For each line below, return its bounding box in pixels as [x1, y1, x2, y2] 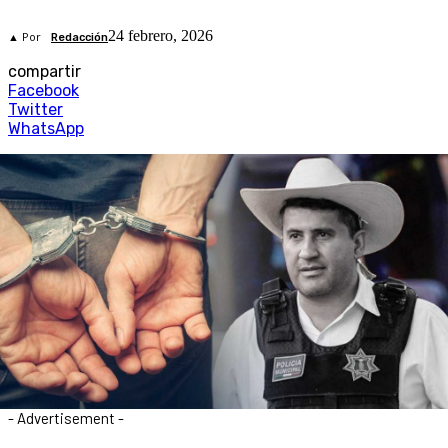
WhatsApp [8, 119, 84, 139]
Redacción [51, 31, 108, 45]
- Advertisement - [8, 408, 124, 427]
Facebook [8, 81, 79, 101]
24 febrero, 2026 [108, 27, 213, 45]
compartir [8, 62, 81, 82]
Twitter [8, 100, 63, 120]
